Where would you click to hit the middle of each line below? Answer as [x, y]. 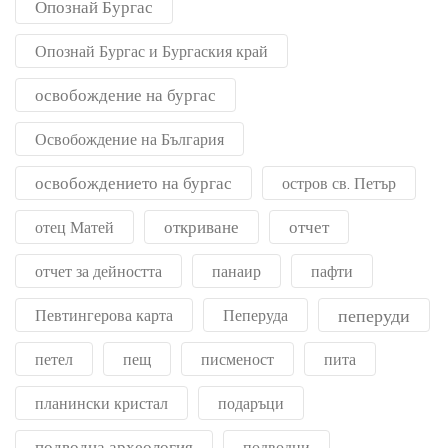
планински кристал [101, 403]
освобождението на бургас [133, 183]
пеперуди [374, 315]
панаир [236, 271]
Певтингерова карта [104, 315]
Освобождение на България [129, 139]
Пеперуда [255, 315]
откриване [201, 227]
